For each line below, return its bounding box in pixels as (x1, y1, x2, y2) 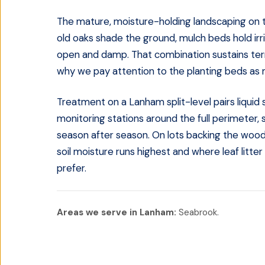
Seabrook (179, 206, 217, 218)
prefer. (57, 161, 86, 174)
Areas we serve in (57, 206, 140, 218)
